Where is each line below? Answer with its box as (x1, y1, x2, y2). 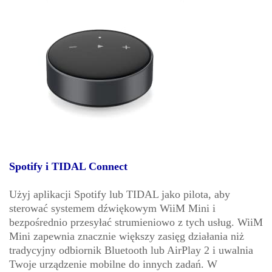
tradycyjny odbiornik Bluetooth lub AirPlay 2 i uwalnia (9, 243, 253, 256)
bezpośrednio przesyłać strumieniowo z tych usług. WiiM (9, 216, 263, 228)
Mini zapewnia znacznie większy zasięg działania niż (9, 229, 244, 242)
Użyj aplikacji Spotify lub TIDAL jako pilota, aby (9, 188, 230, 200)
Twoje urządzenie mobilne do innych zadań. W (9, 257, 217, 270)
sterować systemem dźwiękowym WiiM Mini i (9, 202, 216, 214)
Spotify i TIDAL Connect (9, 160, 127, 172)
